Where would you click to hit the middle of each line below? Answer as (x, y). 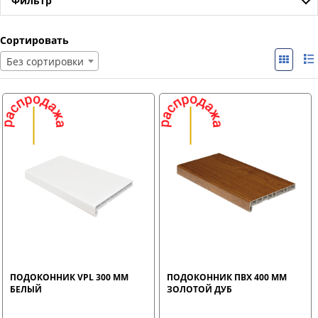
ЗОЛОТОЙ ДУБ (200, 289)
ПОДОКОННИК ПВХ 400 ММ (227, 277)
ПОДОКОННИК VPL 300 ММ (69, 277)
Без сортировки (45, 61)
